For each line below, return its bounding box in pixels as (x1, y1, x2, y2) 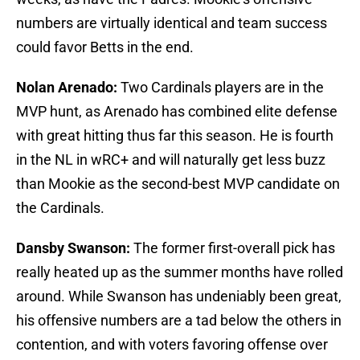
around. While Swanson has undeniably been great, (16, 288, 342, 305)
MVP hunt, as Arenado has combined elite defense (16, 103, 337, 121)
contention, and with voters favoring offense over (16, 336, 328, 354)
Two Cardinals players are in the (121, 79, 324, 96)
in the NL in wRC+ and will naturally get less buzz (16, 151, 325, 169)
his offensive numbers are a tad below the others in (16, 312, 342, 329)
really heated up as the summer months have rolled (16, 264, 343, 281)
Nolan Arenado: (16, 79, 121, 96)
